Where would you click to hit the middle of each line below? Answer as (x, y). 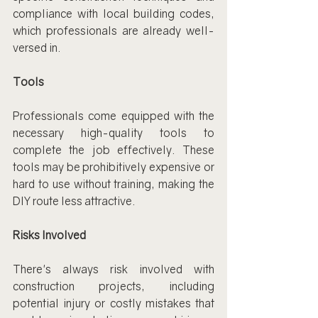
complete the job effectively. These (114, 149)
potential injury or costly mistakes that (114, 303)
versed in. (37, 47)
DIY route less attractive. (74, 201)
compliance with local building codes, (114, 13)
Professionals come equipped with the (114, 115)
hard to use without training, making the (114, 183)
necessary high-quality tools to (114, 132)
